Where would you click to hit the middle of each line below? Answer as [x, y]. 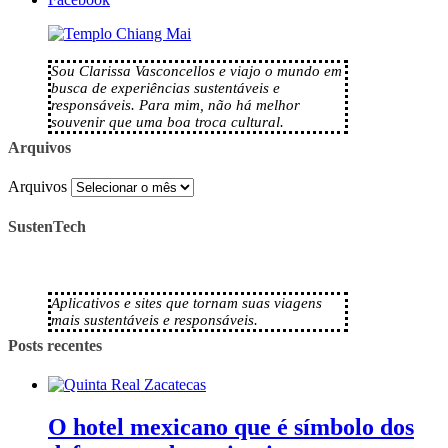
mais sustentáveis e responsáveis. [154, 320]
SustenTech [47, 227]
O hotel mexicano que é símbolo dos [231, 426]
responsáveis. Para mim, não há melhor [175, 105]
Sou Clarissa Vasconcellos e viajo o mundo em [196, 71]
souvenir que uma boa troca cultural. [167, 122]
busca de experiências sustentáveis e [165, 88]
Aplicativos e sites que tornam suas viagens [186, 303]
